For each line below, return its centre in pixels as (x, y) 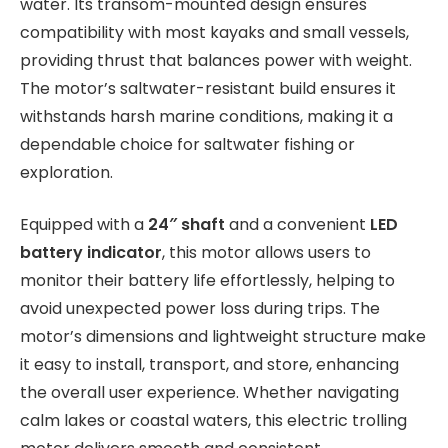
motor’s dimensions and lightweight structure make (223, 337)
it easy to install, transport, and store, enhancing (209, 365)
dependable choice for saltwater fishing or (187, 144)
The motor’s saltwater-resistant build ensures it (208, 88)
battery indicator (91, 253)
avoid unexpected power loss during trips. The (200, 309)
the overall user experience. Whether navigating (209, 393)
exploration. (66, 172)
